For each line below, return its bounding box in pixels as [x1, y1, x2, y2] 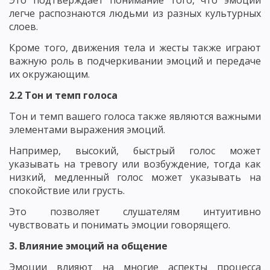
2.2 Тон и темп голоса [9, 88, 118, 102]
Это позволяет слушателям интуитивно [9, 204, 261, 218]
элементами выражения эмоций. [9, 122, 165, 136]
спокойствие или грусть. [9, 183, 125, 197]
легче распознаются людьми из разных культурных [9, 6, 261, 20]
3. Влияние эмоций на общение [9, 239, 168, 253]
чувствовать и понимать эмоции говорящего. [9, 218, 230, 231]
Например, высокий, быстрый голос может [9, 143, 261, 157]
